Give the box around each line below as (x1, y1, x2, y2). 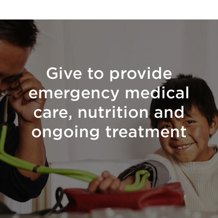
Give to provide (46, 64, 172, 82)
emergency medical (28, 83, 190, 101)
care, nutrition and (33, 103, 185, 121)
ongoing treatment (31, 122, 187, 140)
